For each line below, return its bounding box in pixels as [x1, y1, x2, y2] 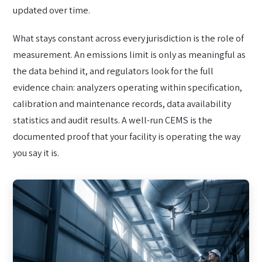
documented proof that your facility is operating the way [13, 129, 240, 143]
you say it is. [13, 146, 59, 159]
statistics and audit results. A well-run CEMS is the [13, 113, 212, 126]
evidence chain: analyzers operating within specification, [13, 80, 242, 94]
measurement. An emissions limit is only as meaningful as [13, 47, 246, 61]
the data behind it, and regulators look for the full [13, 64, 213, 77]
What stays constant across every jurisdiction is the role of [13, 31, 244, 44]
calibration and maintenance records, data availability [13, 96, 231, 110]
